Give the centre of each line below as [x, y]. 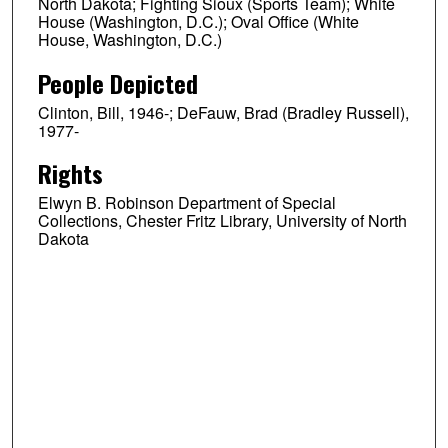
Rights [70, 173]
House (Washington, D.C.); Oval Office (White [198, 21]
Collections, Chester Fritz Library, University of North [222, 221]
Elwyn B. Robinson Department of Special [186, 203]
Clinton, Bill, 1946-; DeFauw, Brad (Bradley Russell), [223, 112]
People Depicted [117, 82]
